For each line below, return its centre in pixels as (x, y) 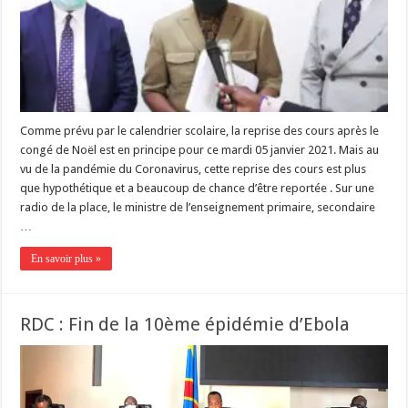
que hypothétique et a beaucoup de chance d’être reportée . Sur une (198, 188)
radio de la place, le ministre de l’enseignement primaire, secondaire (198, 207)
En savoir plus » (66, 258)
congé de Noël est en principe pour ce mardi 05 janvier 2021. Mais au (200, 149)
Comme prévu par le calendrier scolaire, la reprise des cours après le (200, 130)
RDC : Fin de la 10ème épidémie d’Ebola (185, 324)
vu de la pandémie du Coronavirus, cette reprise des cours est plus (194, 168)
